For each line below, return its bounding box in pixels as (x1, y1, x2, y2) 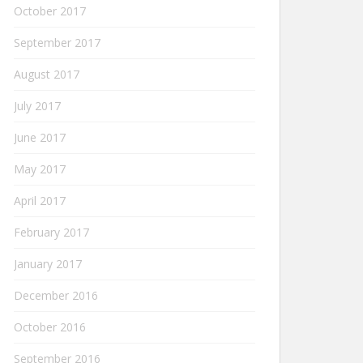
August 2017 (14, 66, 79, 82)
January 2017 (14, 256, 82, 271)
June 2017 (14, 130, 66, 145)
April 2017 (14, 193, 66, 208)
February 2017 (14, 224, 89, 240)
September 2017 (14, 35, 100, 50)
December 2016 (14, 288, 98, 303)
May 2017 (14, 161, 66, 177)
